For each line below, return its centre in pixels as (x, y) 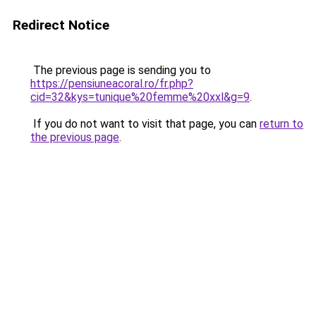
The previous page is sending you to (121, 70)
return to (281, 124)
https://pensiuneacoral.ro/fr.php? (112, 84)
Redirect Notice (61, 25)
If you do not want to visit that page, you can (145, 124)
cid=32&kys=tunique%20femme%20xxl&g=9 (140, 97)
